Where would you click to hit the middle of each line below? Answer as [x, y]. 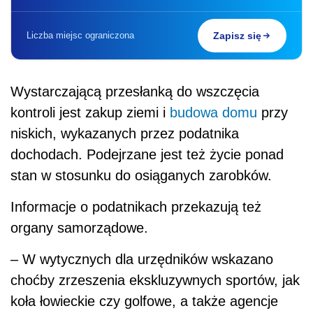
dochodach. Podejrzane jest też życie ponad [147, 154]
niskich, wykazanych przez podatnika [125, 133]
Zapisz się [237, 35]
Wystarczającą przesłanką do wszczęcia [135, 91]
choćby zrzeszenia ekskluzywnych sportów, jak [155, 280]
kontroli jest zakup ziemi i [90, 112]
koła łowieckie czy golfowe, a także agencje [144, 301]
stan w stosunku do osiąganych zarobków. [141, 175]
